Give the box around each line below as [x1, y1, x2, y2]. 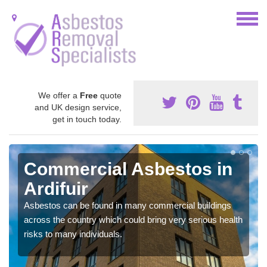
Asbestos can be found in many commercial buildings [24, 200, 231, 210]
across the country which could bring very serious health [24, 214, 243, 225]
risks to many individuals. [24, 228, 122, 239]
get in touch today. [52, 114, 122, 124]
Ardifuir [24, 178, 88, 198]
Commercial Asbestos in [24, 159, 232, 179]
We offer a [38, 90, 80, 100]
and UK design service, [35, 102, 122, 112]
